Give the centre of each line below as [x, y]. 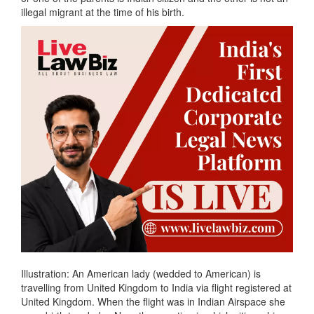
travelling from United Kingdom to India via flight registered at [156, 288]
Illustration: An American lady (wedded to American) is [141, 274]
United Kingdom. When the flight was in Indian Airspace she [153, 302]
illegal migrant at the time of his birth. [103, 12]
